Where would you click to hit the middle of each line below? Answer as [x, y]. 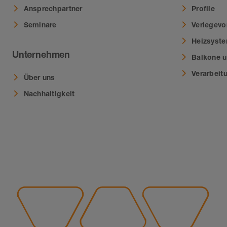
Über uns [39, 77]
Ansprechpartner [53, 8]
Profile [203, 8]
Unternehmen [41, 54]
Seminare [40, 24]
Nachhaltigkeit [49, 93]
